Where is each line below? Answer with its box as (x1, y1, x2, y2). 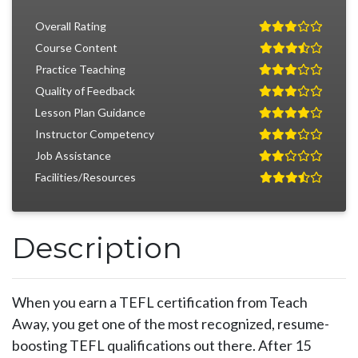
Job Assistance (35, 149, 111, 162)
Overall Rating (35, 19, 106, 33)
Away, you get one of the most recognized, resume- (12, 315, 329, 332)
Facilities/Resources (35, 170, 136, 184)
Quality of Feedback (35, 84, 135, 97)
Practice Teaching (35, 62, 125, 76)
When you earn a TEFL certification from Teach (12, 293, 308, 311)
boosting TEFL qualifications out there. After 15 (12, 336, 311, 354)
